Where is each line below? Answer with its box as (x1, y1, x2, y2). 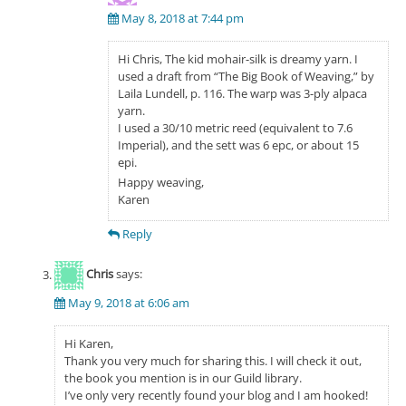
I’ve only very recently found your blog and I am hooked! (63, 387, 368, 404)
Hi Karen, (63, 335, 113, 353)
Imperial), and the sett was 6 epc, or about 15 (118, 137, 359, 154)
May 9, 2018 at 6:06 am (67, 295, 189, 312)
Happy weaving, (118, 174, 204, 191)
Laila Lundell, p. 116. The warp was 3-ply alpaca (118, 85, 367, 102)
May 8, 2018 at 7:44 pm (121, 10, 244, 27)
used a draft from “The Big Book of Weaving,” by (118, 68, 374, 85)
